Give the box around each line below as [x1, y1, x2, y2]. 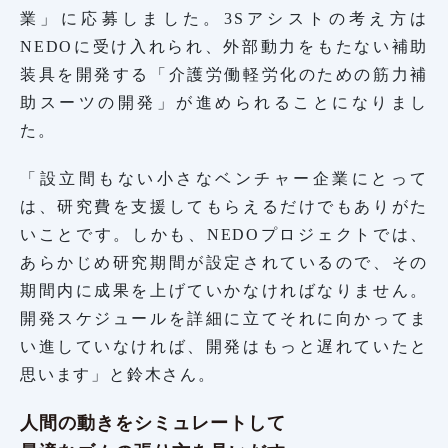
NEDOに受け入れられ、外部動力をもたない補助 [20, 37, 428, 55]
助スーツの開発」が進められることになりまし [20, 93, 428, 111]
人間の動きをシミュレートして [20, 412, 286, 433]
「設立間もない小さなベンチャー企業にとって [20, 169, 428, 187]
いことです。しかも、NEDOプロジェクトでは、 [20, 225, 428, 243]
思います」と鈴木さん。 [20, 365, 216, 383]
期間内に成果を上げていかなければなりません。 [20, 281, 428, 299]
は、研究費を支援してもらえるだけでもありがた [20, 197, 428, 215]
